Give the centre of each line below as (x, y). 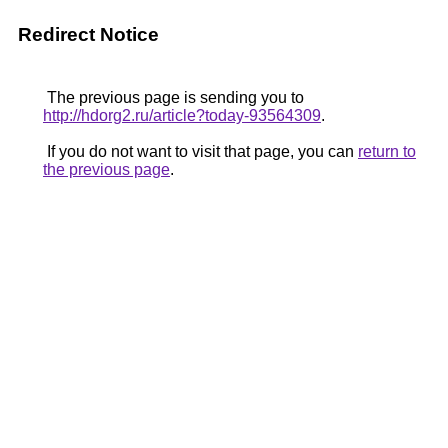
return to (387, 151)
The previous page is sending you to (173, 97)
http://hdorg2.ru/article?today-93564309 (182, 115)
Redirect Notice (88, 34)
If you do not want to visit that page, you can (200, 151)
